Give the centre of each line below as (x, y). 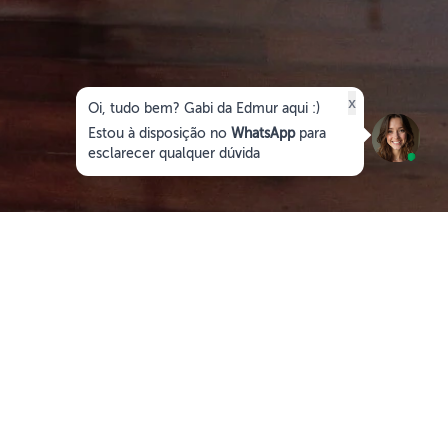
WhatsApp (263, 133)
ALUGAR (192, 319)
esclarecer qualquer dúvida (174, 153)
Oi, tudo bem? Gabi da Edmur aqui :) (204, 108)
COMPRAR (320, 319)
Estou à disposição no (159, 133)
